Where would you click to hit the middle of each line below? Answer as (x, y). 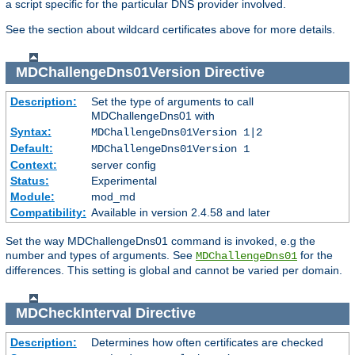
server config (123, 164)
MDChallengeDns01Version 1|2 (176, 132)
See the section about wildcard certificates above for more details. (170, 29)
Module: (32, 196)
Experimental (124, 180)
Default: (31, 148)
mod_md (113, 196)
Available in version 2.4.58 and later (180, 212)
